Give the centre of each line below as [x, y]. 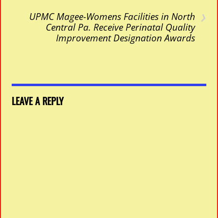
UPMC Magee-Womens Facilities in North [112, 17]
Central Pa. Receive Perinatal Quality [120, 27]
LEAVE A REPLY [38, 101]
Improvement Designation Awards [125, 38]
